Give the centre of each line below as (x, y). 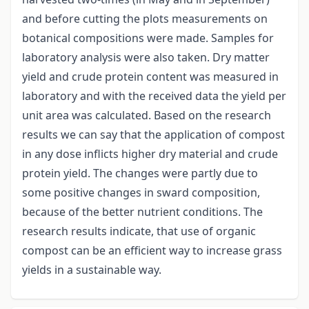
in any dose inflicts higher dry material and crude (150, 154)
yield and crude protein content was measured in (150, 77)
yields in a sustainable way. (92, 270)
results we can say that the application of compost (153, 135)
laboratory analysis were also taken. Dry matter (146, 58)
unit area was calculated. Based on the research (147, 116)
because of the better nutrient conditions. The (142, 212)
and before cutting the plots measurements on (145, 19)
